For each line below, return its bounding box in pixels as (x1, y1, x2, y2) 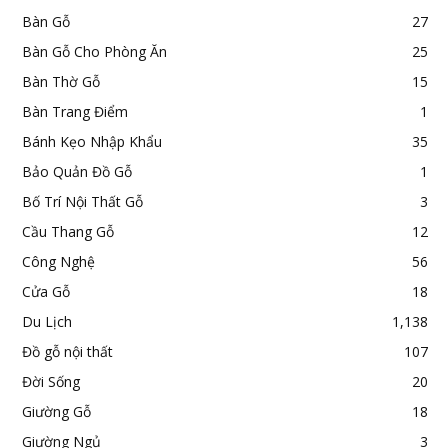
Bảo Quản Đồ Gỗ (22, 162, 132, 182)
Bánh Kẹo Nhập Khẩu (22, 132, 162, 152)
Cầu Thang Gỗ (22, 222, 114, 242)
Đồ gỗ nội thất (22, 342, 113, 362)
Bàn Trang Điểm (22, 102, 128, 122)
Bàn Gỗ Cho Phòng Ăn (22, 42, 167, 62)
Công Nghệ (22, 252, 95, 272)
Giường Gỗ (22, 402, 91, 422)
